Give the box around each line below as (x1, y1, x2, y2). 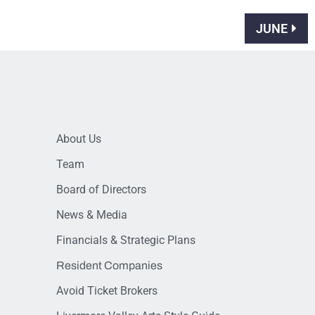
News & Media (56, 208, 127, 221)
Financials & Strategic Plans (56, 233, 195, 247)
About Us (56, 132, 101, 146)
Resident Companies (56, 259, 162, 271)
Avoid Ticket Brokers (56, 284, 157, 297)
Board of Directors (56, 183, 146, 196)
